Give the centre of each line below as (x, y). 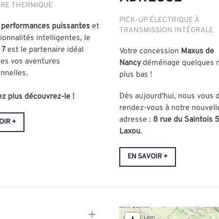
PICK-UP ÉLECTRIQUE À (159, 21)
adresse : (135, 120)
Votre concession (149, 52)
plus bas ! (135, 75)
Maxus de (197, 52)
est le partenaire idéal (44, 50)
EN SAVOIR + (147, 157)
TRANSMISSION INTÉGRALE (166, 31)
